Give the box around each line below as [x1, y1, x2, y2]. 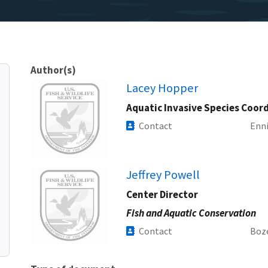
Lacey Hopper [126, 80, 198, 96]
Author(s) [31, 63, 76, 77]
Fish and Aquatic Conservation [126, 206, 256, 220]
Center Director [126, 187, 198, 201]
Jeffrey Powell [126, 166, 200, 182]
